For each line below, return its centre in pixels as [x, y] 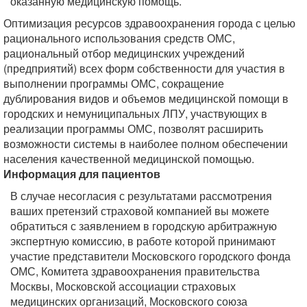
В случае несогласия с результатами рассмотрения [141, 196]
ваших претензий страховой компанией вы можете [140, 211]
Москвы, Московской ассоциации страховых [123, 286]
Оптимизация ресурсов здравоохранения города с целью [149, 23]
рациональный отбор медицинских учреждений [124, 53]
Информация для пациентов [82, 174]
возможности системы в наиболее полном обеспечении [146, 144]
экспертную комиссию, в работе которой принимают [143, 241]
